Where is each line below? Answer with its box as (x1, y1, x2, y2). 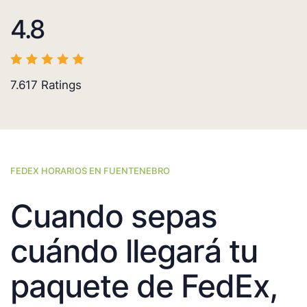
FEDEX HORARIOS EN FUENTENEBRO (10, 165, 170, 177)
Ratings (38, 78, 82, 93)
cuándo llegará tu (10, 232, 258, 271)
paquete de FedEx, (10, 267, 277, 306)
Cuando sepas (10, 197, 217, 236)
